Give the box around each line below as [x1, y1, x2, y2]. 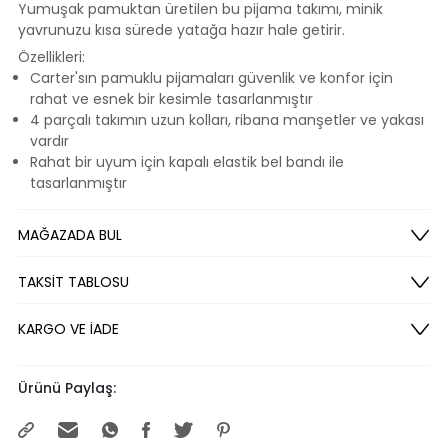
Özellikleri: [18, 46, 85, 67]
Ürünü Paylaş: [18, 377, 116, 398]
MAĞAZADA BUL [18, 224, 122, 245]
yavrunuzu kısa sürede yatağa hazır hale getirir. [18, 19, 345, 40]
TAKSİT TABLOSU [18, 271, 129, 292]
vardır [30, 130, 69, 151]
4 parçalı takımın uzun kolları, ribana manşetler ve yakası [30, 109, 424, 130]
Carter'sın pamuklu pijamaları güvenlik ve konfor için [30, 67, 393, 88]
